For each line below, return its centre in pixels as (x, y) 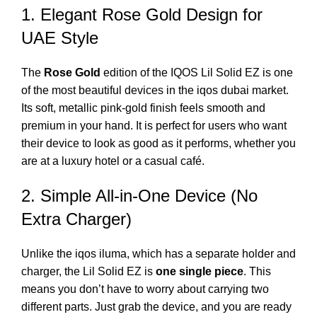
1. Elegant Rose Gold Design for (142, 14)
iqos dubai (223, 90)
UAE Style (60, 38)
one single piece (200, 271)
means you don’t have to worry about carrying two (145, 289)
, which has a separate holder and (211, 253)
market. (269, 90)
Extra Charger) (76, 219)
